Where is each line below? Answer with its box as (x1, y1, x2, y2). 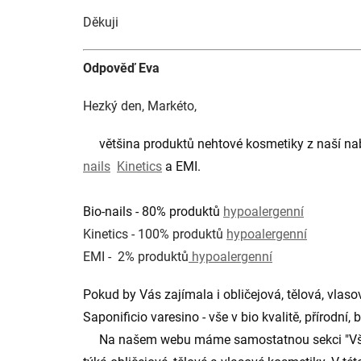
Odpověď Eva (83, 60, 160, 76)
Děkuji (83, 15, 118, 30)
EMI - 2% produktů (83, 249, 189, 264)
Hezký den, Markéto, (83, 98, 197, 114)
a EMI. (162, 159, 204, 174)
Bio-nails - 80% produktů (83, 204, 223, 219)
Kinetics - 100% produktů (83, 226, 226, 242)
